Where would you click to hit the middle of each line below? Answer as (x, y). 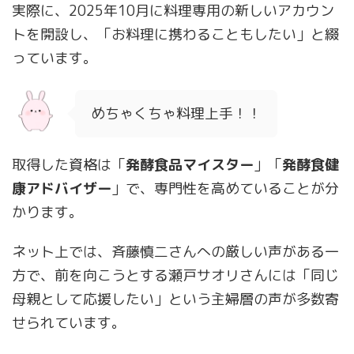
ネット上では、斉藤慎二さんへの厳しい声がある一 (175, 252)
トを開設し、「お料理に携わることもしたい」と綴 (175, 35)
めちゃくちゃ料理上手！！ (176, 114)
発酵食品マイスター (190, 165)
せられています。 (69, 323)
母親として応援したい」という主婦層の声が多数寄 (175, 299)
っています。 (55, 58)
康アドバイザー (62, 189)
